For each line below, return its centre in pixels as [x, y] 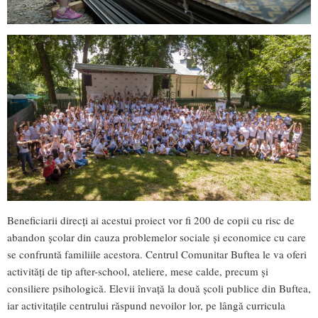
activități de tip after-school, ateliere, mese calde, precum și [138, 272]
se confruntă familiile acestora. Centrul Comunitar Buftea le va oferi [157, 254]
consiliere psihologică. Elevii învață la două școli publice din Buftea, [159, 289]
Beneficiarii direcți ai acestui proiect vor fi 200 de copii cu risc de [151, 220]
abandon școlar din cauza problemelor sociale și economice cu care [157, 237]
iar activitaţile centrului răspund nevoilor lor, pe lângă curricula [146, 306]
